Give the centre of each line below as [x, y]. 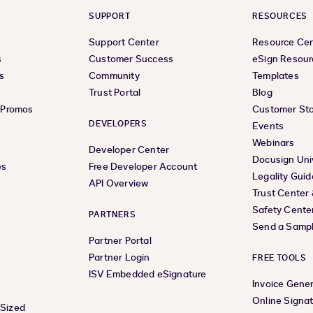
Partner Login [119, 257]
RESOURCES [280, 16]
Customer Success [131, 59]
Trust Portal [115, 93]
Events [268, 126]
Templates [276, 76]
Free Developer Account [143, 167]
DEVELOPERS [118, 124]
